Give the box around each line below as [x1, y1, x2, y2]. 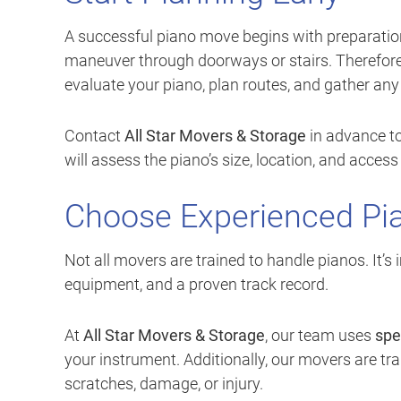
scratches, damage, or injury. [64, 374, 263, 394]
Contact [64, 126, 124, 146]
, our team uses [265, 326, 375, 346]
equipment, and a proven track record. [64, 275, 328, 294]
